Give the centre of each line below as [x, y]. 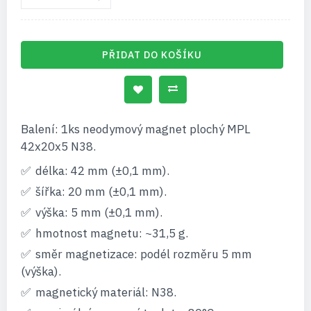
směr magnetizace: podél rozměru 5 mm [144, 254]
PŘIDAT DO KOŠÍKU [152, 55]
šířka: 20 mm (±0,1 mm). [101, 192]
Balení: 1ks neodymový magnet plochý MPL [136, 129]
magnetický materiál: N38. [106, 292]
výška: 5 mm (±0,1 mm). [99, 212]
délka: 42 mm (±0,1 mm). [102, 171]
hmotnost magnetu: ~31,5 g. [112, 233]
